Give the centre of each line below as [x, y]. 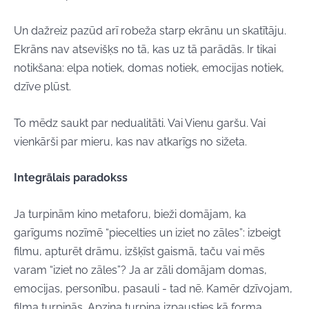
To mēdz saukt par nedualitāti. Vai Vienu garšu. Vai [140, 123]
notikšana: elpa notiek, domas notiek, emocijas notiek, [149, 68]
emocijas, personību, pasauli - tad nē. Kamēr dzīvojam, [153, 288]
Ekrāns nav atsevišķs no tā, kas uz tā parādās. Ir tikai [145, 49]
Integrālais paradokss [71, 178]
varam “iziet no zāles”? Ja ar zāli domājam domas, [140, 270]
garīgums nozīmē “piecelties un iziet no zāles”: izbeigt [147, 232]
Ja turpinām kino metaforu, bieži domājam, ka [130, 214]
